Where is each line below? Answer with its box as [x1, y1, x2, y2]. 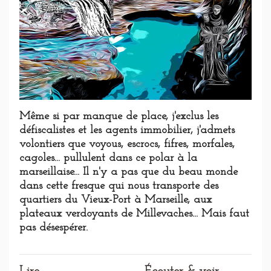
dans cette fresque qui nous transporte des [19, 180, 218, 192]
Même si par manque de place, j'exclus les [19, 111, 218, 123]
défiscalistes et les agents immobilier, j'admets [19, 125, 235, 137]
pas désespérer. [19, 222, 88, 234]
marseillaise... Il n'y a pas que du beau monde [19, 166, 238, 178]
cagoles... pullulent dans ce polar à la [19, 152, 197, 165]
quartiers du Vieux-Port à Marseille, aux [19, 194, 212, 206]
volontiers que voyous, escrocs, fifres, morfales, [19, 139, 235, 151]
